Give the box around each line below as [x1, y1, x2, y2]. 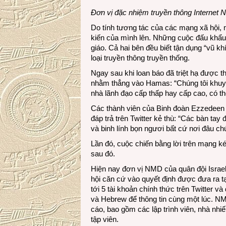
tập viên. [91, 215, 119, 223]
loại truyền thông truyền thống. [91, 53, 190, 62]
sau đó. [91, 149, 115, 158]
